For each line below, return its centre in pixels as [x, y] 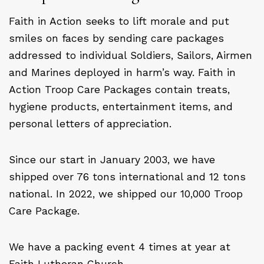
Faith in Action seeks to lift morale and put [119, 21]
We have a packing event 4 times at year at [120, 247]
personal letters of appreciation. [90, 123]
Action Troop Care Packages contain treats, [119, 89]
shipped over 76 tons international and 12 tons [127, 176]
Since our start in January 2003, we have [112, 159]
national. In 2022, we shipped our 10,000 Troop [126, 194]
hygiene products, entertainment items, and [121, 106]
